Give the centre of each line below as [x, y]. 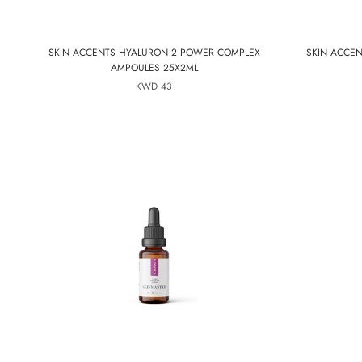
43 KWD [166, 86]
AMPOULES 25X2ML [154, 68]
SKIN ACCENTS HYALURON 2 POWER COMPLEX [154, 53]
